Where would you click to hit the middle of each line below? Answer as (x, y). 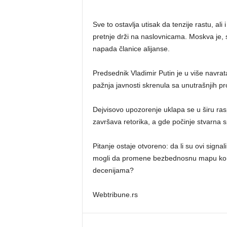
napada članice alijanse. (131, 48)
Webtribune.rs (115, 194)
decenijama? (113, 170)
